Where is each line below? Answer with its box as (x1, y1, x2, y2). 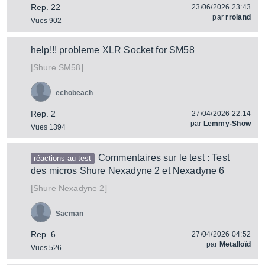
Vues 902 (31, 17, 62, 25)
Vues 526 (31, 244, 62, 252)
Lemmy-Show (203, 119, 251, 128)
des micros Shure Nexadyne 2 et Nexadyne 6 (31, 166, 225, 176)
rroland (225, 13, 251, 21)
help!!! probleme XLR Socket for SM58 (31, 45, 195, 55)
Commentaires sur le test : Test (98, 153, 230, 163)
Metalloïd (219, 240, 251, 248)
